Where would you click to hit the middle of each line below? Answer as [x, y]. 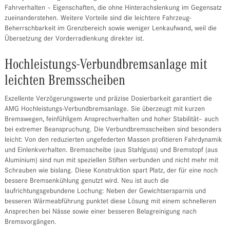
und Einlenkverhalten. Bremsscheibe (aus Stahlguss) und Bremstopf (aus [111, 151]
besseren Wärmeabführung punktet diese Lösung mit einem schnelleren [110, 202]
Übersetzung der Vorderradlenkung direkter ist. [74, 39]
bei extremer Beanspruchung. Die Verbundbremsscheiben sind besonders [113, 130]
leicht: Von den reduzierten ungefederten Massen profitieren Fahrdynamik [113, 140]
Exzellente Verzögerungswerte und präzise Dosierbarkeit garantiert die [108, 99]
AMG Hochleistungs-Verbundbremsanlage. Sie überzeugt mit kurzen [104, 110]
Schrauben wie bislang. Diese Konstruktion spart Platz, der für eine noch [111, 171]
